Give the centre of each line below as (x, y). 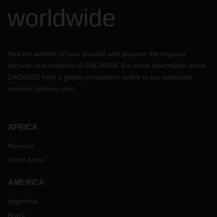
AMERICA (26, 182)
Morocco (21, 146)
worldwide (62, 18)
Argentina (23, 201)
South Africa (26, 160)
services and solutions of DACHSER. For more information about (107, 65)
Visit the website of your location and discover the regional (97, 54)
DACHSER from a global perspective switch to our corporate (100, 77)
